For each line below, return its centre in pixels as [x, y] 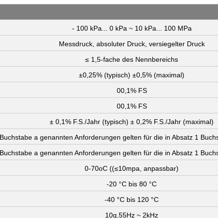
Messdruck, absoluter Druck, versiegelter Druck [132, 44]
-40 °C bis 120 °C [132, 200]
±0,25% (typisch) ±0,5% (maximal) [132, 75]
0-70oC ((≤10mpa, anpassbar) [132, 169]
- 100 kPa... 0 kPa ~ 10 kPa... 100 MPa [132, 28]
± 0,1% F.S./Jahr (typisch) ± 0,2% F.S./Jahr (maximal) [132, 122]
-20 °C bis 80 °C [132, 184]
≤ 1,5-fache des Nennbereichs [132, 60]
